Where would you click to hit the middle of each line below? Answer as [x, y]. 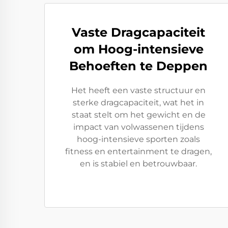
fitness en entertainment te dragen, [138, 151]
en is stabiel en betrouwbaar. [138, 164]
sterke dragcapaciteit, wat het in [138, 103]
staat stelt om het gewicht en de [138, 115]
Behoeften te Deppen [138, 66]
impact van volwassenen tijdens [138, 127]
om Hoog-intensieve [138, 49]
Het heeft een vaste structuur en [138, 90]
